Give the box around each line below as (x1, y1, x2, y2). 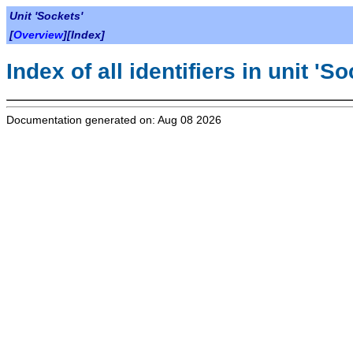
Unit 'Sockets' (9, 9, 83, 22)
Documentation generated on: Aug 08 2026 (6, 113, 221, 126)
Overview (13, 28, 63, 41)
